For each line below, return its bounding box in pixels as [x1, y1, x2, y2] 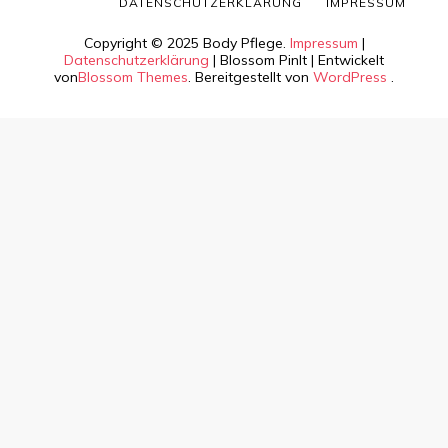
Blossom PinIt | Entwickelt [220, 50, 384, 69]
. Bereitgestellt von [188, 67, 313, 86]
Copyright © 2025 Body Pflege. [83, 33, 290, 52]
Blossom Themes [78, 67, 188, 86]
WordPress [313, 67, 387, 86]
